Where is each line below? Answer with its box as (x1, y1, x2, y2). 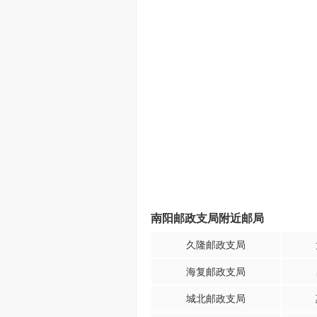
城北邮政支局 (185, 293, 246, 304)
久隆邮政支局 (185, 239, 246, 250)
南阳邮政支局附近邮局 (151, 212, 264, 224)
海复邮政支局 (185, 266, 246, 277)
